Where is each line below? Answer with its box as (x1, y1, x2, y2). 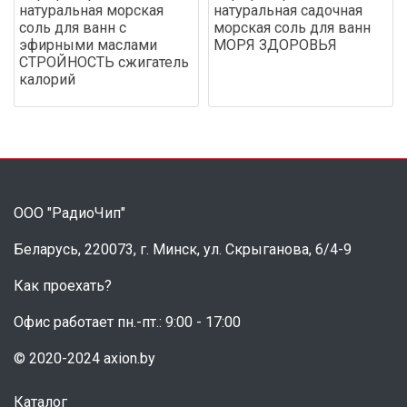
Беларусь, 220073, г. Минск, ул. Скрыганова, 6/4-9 (14, 240, 352, 258)
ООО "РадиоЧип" (14, 203, 125, 222)
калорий (19, 70, 75, 88)
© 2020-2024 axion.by (14, 349, 155, 367)
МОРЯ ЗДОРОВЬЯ (213, 35, 337, 54)
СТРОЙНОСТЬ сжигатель (19, 53, 189, 71)
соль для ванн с (19, 18, 126, 36)
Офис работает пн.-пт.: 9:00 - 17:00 (14, 313, 241, 331)
